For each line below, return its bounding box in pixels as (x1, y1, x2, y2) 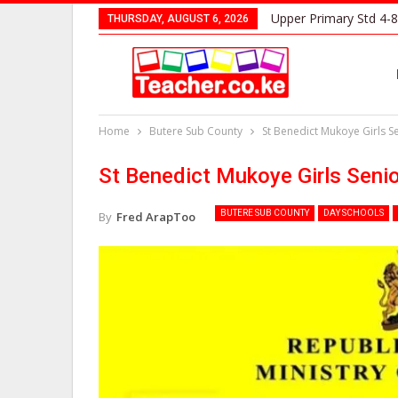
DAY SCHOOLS (322, 208, 384, 218)
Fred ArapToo (116, 208, 195, 225)
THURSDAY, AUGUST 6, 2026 (107, 12, 249, 25)
